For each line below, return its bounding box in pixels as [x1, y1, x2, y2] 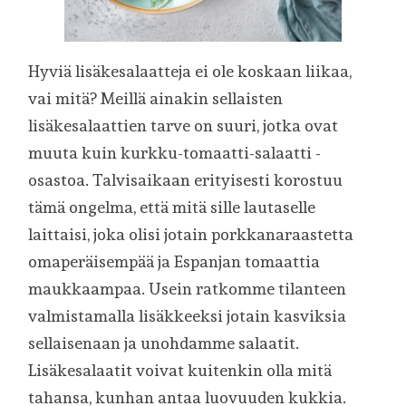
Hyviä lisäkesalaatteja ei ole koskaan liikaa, [28, 61, 353, 81]
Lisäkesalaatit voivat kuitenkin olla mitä [28, 360, 333, 380]
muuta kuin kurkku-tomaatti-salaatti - [28, 142, 322, 162]
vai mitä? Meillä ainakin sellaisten [28, 88, 284, 108]
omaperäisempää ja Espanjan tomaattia [28, 251, 321, 271]
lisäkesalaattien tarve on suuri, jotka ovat [28, 115, 339, 135]
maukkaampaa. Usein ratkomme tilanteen [28, 278, 347, 298]
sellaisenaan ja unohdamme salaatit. [28, 333, 300, 353]
